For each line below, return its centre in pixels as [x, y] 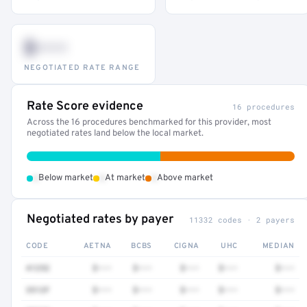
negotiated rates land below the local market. [115, 134]
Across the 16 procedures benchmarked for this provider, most [149, 123]
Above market [185, 178]
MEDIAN [278, 246]
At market [125, 178]
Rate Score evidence [85, 107]
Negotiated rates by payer [100, 220]
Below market [66, 178]
